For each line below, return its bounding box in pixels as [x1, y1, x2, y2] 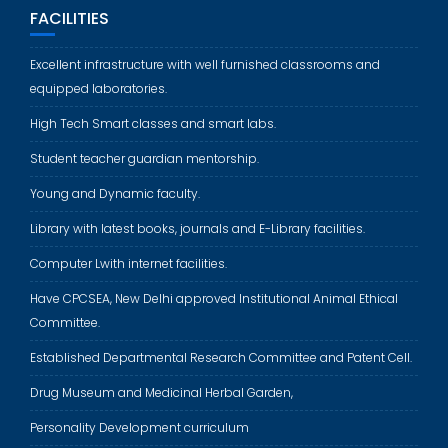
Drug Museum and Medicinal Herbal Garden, [30, 384, 293, 402]
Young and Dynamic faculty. [30, 185, 200, 203]
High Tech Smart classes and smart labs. [30, 115, 276, 133]
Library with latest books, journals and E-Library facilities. [30, 220, 365, 238]
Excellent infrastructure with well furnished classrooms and [30, 56, 380, 74]
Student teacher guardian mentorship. [30, 150, 259, 168]
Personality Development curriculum [30, 419, 249, 437]
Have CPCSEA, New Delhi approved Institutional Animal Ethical [30, 290, 398, 308]
